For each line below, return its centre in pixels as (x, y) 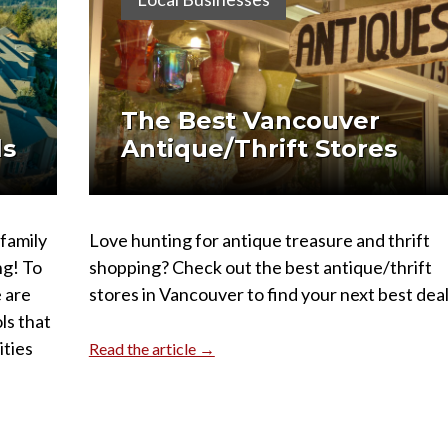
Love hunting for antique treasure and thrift (259, 240)
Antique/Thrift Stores (258, 149)
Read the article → (151, 349)
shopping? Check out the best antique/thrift (260, 267)
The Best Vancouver (250, 121)
